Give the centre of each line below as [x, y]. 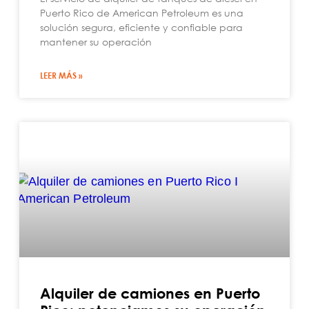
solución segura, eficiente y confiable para [141, 27]
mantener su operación [96, 42]
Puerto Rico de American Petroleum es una [142, 13]
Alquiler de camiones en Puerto [150, 293]
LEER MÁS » [61, 75]
